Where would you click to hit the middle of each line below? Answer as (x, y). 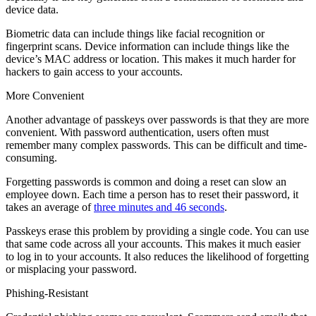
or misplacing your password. (71, 269)
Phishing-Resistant (47, 293)
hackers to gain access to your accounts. (94, 71)
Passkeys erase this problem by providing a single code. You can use (157, 231)
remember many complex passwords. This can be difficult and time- (156, 145)
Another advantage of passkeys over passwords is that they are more (157, 119)
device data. (32, 9)
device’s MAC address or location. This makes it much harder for (151, 59)
